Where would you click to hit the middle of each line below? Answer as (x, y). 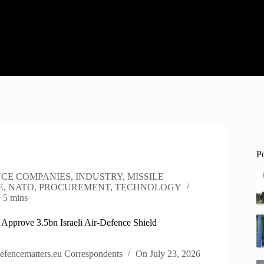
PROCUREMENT (74, 187)
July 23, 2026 (175, 253)
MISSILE (146, 177)
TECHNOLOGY (148, 187)
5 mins (16, 198)
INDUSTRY (99, 177)
